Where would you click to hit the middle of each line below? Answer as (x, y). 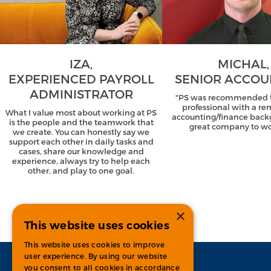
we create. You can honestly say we (81, 132)
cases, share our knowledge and (81, 152)
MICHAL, (243, 64)
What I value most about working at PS (81, 113)
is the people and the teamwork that (81, 122)
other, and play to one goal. (81, 171)
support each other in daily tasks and (81, 142)
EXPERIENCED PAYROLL (81, 79)
